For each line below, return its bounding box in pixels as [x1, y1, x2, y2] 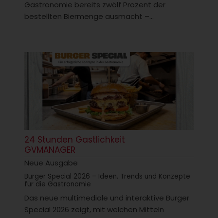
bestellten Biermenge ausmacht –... [24, 11, 154, 22]
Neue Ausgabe [24, 157, 78, 168]
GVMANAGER [24, 144, 75, 156]
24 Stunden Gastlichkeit [24, 133, 125, 145]
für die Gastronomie [24, 179, 91, 189]
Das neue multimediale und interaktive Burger [24, 192, 189, 203]
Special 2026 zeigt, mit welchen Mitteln [24, 204, 164, 215]
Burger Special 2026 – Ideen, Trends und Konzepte [24, 171, 190, 181]
